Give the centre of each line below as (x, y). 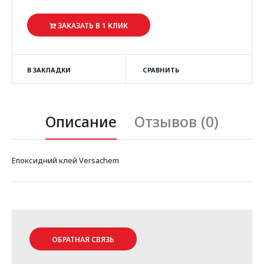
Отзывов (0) (176, 121)
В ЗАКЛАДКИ (49, 70)
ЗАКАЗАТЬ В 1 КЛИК (92, 26)
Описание (81, 121)
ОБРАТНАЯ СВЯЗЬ (83, 240)
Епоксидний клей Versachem (65, 160)
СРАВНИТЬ (161, 70)
